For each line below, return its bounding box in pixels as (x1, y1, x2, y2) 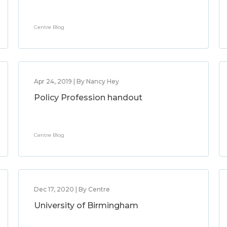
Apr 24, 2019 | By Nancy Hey (33, 78, 119, 85)
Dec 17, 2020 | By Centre (33, 185, 110, 193)
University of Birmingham (33, 201, 138, 210)
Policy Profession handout (33, 93, 142, 102)
